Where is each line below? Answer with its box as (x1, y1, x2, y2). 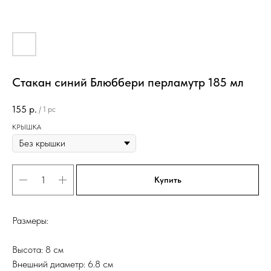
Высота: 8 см (12, 244, 64, 256)
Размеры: (12, 215, 48, 227)
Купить (154, 175, 181, 185)
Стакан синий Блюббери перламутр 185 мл (12, 75, 244, 90)
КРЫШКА (12, 122, 41, 131)
